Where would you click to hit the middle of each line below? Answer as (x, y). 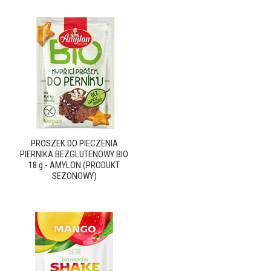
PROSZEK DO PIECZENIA (74, 143)
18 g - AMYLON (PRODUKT (74, 165)
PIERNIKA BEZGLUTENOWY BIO (74, 154)
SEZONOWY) (74, 176)
